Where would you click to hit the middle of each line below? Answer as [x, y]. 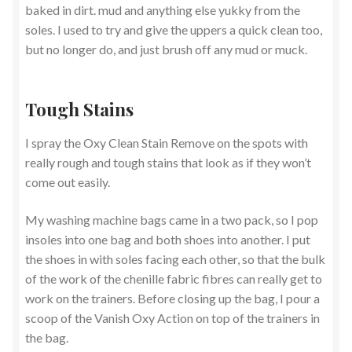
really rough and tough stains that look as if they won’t [168, 162]
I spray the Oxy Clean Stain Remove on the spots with [167, 142]
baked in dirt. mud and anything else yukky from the [163, 10]
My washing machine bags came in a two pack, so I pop [172, 219]
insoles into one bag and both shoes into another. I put [168, 239]
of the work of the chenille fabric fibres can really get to [174, 278]
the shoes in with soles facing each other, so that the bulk [175, 258]
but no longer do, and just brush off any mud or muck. [166, 49]
